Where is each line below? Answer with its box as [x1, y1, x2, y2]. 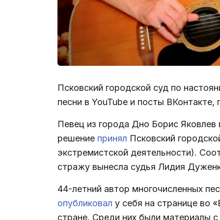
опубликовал [57, 197, 115, 208]
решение [57, 133, 97, 143]
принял [97, 133, 130, 143]
